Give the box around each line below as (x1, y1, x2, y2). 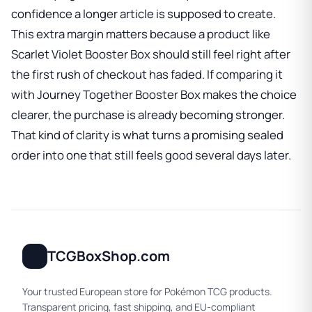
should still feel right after (150, 46, 290, 63)
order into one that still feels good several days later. (11, 147, 291, 164)
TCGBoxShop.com (47, 247, 170, 266)
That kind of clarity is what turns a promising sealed (11, 127, 283, 143)
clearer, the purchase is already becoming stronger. (11, 107, 285, 123)
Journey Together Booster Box (37, 86, 201, 103)
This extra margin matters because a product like (11, 26, 270, 42)
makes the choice (201, 86, 297, 103)
